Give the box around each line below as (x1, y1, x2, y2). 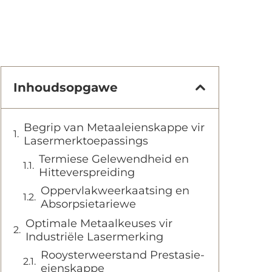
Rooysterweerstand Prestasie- (41, 248, 205, 262)
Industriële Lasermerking (25, 230, 163, 243)
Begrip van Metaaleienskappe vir (24, 121, 205, 134)
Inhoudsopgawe (13, 80, 118, 95)
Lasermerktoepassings (24, 134, 148, 148)
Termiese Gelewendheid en (39, 152, 189, 166)
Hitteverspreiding (39, 166, 135, 179)
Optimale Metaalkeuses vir (25, 217, 172, 230)
